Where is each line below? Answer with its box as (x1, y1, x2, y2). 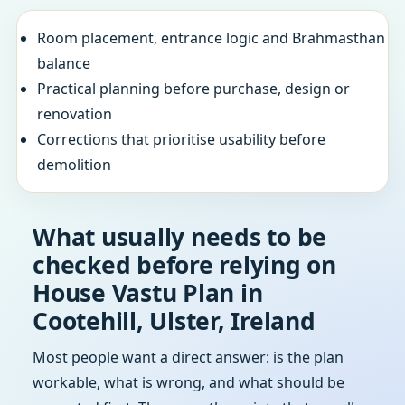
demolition (37, 155, 111, 174)
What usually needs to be (33, 221, 326, 253)
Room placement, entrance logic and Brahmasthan (37, 28, 385, 48)
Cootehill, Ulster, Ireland (33, 305, 316, 337)
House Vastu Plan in (33, 277, 263, 309)
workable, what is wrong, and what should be (33, 372, 344, 392)
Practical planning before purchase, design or (37, 79, 350, 99)
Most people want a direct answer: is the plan (33, 347, 344, 367)
